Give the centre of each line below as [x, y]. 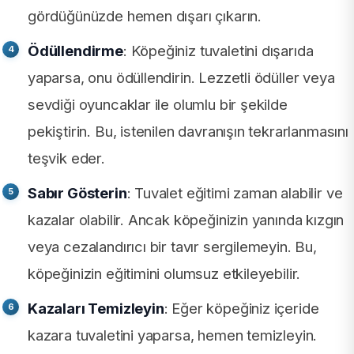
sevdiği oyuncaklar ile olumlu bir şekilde [158, 105]
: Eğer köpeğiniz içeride [241, 309]
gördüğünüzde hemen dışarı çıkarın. [145, 16]
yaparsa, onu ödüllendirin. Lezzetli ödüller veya [181, 78]
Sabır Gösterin [77, 193]
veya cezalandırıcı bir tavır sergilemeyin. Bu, [172, 247]
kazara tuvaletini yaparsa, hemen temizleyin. [173, 335]
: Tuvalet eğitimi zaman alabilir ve [235, 193]
